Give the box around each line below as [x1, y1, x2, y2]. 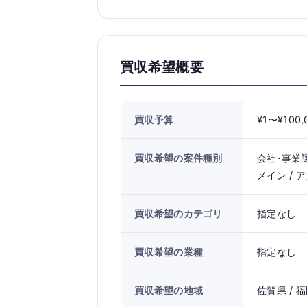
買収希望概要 [120, 59, 204, 75]
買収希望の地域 [134, 284, 204, 296]
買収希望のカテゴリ [134, 208, 223, 219]
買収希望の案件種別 [134, 152, 223, 164]
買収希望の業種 [134, 246, 204, 258]
